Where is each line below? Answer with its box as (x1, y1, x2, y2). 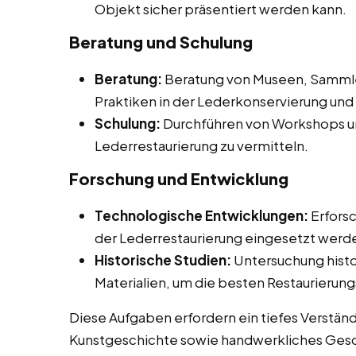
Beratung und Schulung (69, 32, 253, 52)
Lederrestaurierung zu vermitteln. (95, 137, 308, 155)
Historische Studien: (95, 251, 231, 269)
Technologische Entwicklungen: (95, 207, 308, 225)
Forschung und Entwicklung (69, 168, 288, 189)
